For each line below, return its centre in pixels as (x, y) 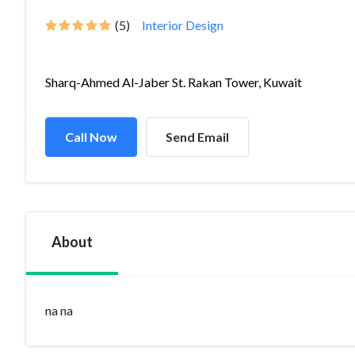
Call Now (91, 137)
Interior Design (183, 25)
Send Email (197, 137)
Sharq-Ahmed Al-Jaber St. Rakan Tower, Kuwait (174, 82)
